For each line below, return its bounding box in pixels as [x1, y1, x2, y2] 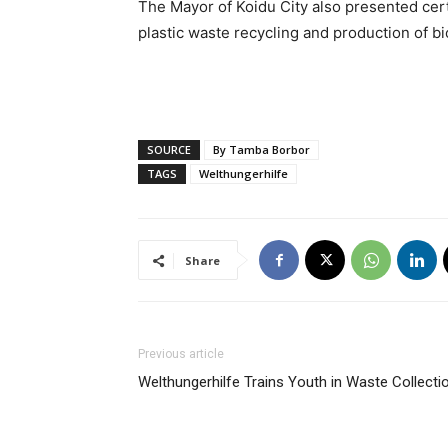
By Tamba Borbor [213, 142, 310, 157]
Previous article [138, 347, 224, 361]
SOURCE [147, 142, 191, 157]
